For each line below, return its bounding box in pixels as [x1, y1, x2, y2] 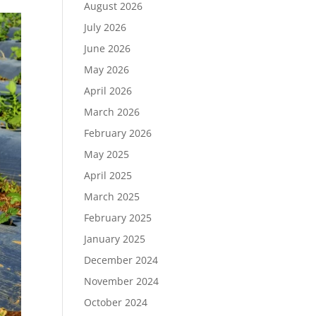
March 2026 [84, 105, 140, 119]
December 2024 [84, 253, 159, 267]
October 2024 [84, 296, 148, 309]
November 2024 [84, 274, 159, 288]
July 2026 [84, 20, 127, 34]
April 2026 [84, 84, 133, 97]
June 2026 [84, 42, 131, 55]
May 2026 [84, 63, 130, 76]
